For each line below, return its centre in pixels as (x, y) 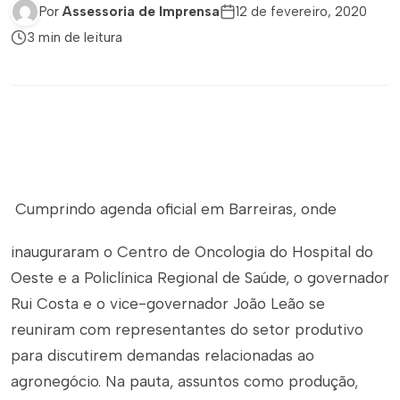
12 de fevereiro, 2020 (301, 12)
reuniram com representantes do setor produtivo (187, 329)
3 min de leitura (75, 37)
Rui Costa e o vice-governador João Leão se (168, 304)
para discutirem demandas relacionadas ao (162, 355)
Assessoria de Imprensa (141, 12)
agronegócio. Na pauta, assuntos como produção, (184, 381)
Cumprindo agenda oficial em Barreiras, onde (174, 209)
